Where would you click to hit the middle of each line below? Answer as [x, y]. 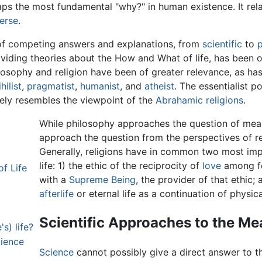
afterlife [57, 194]
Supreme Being [103, 180]
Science [57, 252]
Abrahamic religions [199, 100]
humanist [100, 86]
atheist [159, 86]
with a [54, 180]
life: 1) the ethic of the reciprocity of [121, 166]
